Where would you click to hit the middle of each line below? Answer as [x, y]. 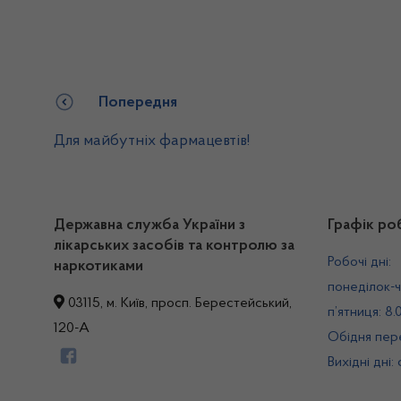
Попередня [138, 102]
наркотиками [98, 267]
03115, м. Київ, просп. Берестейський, [178, 303]
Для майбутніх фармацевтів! [152, 141]
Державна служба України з [149, 226]
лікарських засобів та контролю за [174, 246]
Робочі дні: [359, 262]
